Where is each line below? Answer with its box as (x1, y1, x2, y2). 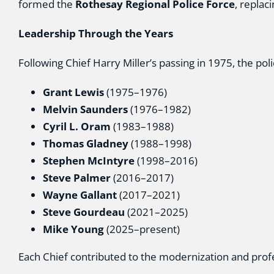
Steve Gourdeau (42, 205, 125, 219)
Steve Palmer (42, 171, 111, 185)
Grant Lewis (42, 85, 104, 99)
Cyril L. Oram (42, 119, 111, 133)
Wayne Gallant (42, 188, 117, 202)
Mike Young (42, 222, 104, 236)
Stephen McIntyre (42, 154, 135, 168)
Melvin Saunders (42, 102, 128, 116)
